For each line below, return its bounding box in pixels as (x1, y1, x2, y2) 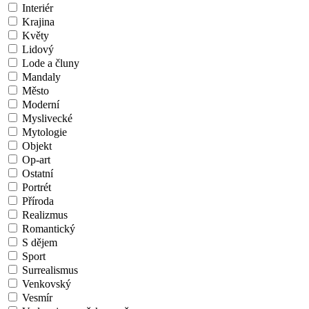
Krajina (19, 16, 54, 28)
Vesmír (19, 292, 52, 304)
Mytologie (19, 126, 67, 139)
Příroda (19, 195, 54, 208)
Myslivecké (19, 112, 72, 125)
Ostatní (19, 168, 53, 180)
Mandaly (19, 71, 61, 83)
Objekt (19, 140, 52, 152)
